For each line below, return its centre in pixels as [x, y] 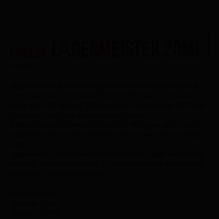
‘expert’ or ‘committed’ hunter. [56, 174]
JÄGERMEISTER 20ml [124, 47]
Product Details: [34, 194]
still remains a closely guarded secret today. [77, 115]
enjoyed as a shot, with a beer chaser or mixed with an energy [105, 135]
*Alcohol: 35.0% [34, 213]
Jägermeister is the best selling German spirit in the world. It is [104, 86]
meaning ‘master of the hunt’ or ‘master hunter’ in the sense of [107, 164]
